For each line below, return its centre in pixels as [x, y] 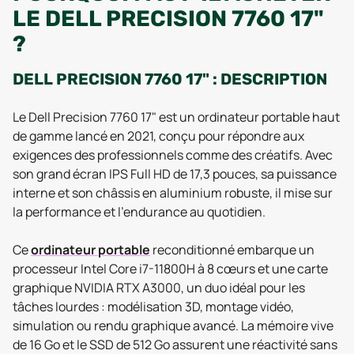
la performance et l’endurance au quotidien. [139, 212]
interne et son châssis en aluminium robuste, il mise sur [173, 193]
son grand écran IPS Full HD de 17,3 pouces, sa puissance [175, 174]
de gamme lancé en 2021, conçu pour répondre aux [158, 136]
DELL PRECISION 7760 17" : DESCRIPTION [170, 79]
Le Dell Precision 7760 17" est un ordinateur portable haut [176, 117]
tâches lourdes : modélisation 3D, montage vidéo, [153, 307]
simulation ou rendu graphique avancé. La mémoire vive [173, 326]
